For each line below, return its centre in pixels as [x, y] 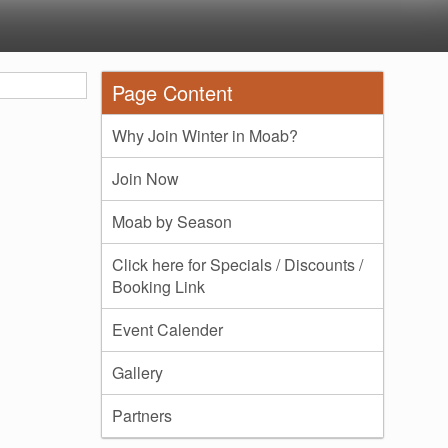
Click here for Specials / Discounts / [237, 264]
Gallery [137, 372]
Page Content [172, 92]
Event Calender [167, 329]
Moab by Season [172, 221]
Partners [142, 415]
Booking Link [158, 286]
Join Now [145, 178]
